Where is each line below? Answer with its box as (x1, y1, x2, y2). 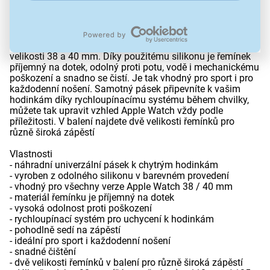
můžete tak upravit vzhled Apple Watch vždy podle (10, 105, 223, 117)
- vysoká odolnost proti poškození (10, 202, 152, 215)
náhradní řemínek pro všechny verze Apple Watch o (10, 40, 226, 52)
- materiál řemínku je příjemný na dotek (10, 192, 174, 204)
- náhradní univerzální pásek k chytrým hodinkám (10, 159, 218, 171)
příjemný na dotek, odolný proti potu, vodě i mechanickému (10, 61, 259, 74)
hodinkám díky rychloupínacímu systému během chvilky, (10, 94, 249, 106)
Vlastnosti (10, 148, 52, 160)
